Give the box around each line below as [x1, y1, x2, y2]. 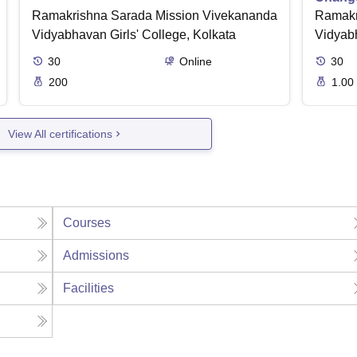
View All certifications [8, 127, 113, 140]
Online [178, 55, 212, 68]
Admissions [63, 249, 130, 262]
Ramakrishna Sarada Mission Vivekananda [32, 9, 277, 22]
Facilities [63, 281, 115, 295]
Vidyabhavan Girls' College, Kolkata [32, 28, 236, 41]
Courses [63, 216, 112, 229]
